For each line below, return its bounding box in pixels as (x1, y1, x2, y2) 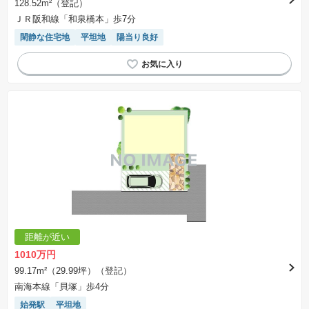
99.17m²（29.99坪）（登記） (14, 266, 132, 276)
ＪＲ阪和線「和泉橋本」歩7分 (14, 14, 136, 24)
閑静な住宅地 (20, 32, 70, 42)
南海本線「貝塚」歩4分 (14, 281, 109, 292)
